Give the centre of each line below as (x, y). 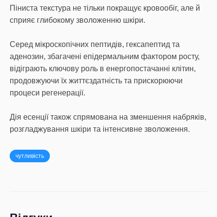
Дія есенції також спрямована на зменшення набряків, (108, 117)
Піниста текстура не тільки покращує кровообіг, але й (105, 8)
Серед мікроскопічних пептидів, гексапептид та (95, 44)
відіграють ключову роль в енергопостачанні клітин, (103, 69)
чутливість (30, 156)
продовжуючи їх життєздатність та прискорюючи (96, 81)
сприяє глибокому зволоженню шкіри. (77, 20)
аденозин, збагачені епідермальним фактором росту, (105, 56)
